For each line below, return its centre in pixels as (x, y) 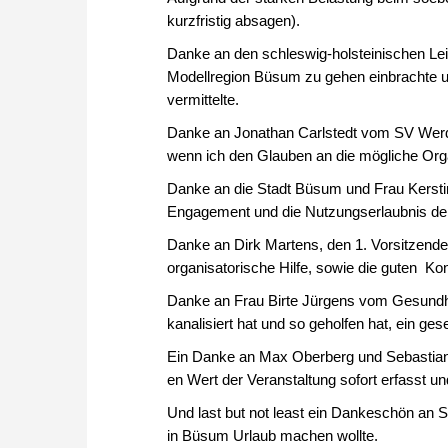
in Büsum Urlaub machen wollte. (272, 435)
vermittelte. (203, 99)
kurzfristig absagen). (233, 20)
